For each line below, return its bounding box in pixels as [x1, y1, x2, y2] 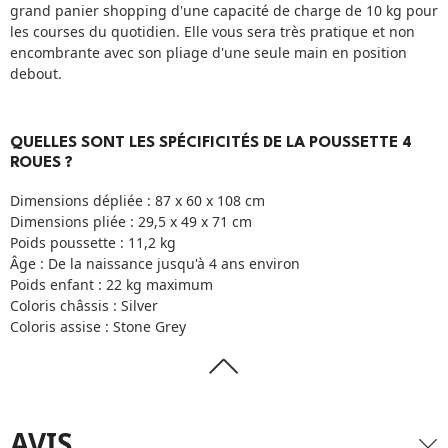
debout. [10, 64, 62, 84]
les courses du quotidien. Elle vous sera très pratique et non [10, 22, 415, 42]
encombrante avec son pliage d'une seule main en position [10, 43, 407, 63]
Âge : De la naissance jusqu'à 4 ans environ [10, 254, 300, 274]
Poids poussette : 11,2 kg [10, 233, 176, 253]
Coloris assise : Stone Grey [10, 317, 186, 337]
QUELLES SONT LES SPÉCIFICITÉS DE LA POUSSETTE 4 [10, 135, 412, 152]
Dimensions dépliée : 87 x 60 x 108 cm [10, 191, 265, 211]
